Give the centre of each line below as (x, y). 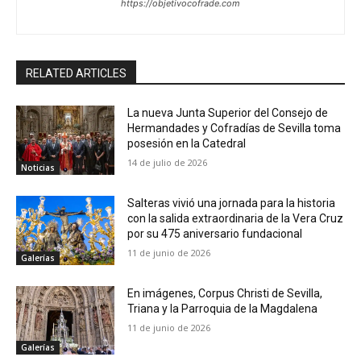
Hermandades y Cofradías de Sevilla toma (234, 129)
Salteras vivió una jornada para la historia (232, 203)
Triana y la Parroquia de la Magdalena (223, 308)
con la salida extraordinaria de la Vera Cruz (236, 218)
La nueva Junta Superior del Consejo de (228, 113)
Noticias (38, 167)
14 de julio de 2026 (168, 163)
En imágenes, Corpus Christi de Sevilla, (225, 293)
